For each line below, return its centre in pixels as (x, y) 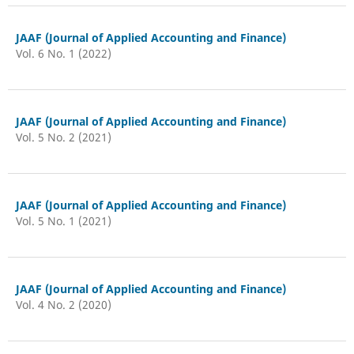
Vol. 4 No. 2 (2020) (63, 304)
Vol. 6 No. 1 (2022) (63, 53)
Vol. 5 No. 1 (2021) (63, 220)
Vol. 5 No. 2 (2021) (63, 137)
